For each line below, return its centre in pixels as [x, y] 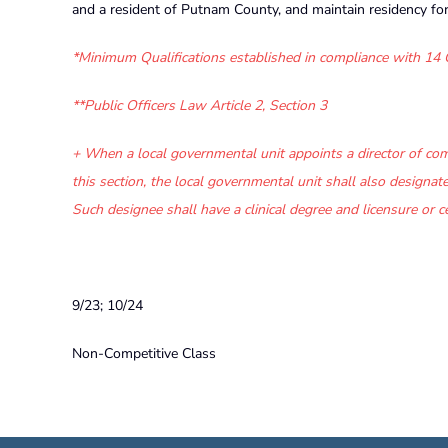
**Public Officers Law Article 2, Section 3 [199, 105]
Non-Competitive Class [144, 353]
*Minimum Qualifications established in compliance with [248, 57]
